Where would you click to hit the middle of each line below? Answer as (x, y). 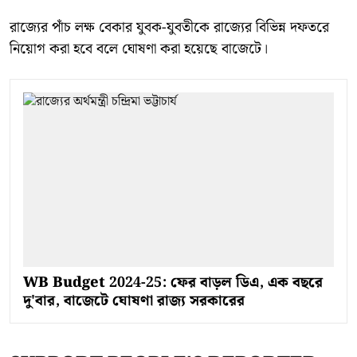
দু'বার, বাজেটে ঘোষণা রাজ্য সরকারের (134, 300)
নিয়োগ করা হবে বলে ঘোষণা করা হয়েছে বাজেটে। (139, 49)
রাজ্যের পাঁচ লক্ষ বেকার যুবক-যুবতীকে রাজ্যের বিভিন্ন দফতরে (169, 27)
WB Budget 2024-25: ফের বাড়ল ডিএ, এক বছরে (173, 282)
